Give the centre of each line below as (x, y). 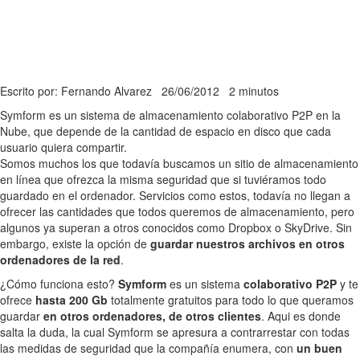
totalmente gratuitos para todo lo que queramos (231, 300)
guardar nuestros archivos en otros (247, 244)
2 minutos (254, 91)
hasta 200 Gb (72, 300)
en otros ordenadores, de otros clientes (152, 316)
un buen (319, 348)
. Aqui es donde (301, 316)
